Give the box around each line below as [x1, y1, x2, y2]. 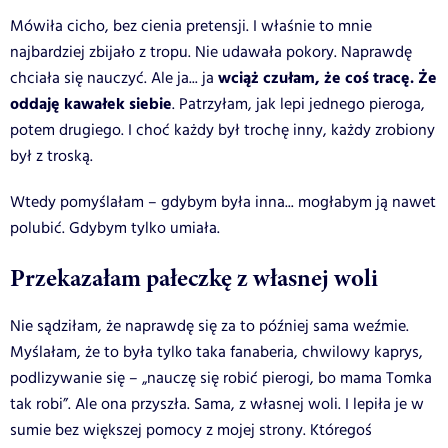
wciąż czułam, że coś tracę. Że [218, 65, 437, 91]
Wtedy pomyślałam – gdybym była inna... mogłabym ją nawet [10, 190, 436, 214]
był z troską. [10, 144, 93, 168]
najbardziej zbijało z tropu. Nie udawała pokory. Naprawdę [10, 40, 412, 64]
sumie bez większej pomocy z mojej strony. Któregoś [10, 418, 372, 442]
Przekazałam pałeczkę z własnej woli [10, 260, 378, 295]
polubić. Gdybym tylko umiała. [10, 216, 220, 240]
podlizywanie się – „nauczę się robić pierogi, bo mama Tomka [10, 366, 432, 390]
